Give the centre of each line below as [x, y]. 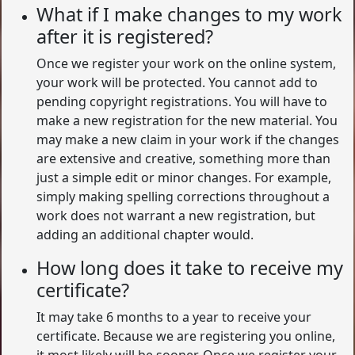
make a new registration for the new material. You [187, 120]
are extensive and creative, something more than [184, 158]
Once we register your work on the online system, [187, 63]
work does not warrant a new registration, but [176, 216]
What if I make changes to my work [190, 14]
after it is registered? [125, 36]
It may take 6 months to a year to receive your [174, 317]
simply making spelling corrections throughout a [183, 197]
